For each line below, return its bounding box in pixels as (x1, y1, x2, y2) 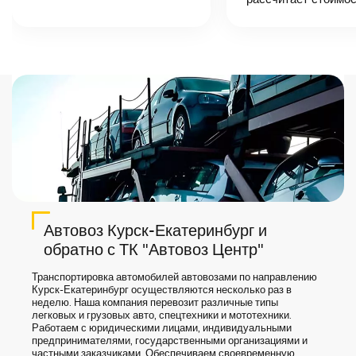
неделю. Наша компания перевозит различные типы (32, 298, 278, 308)
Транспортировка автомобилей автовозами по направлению (32, 273, 317, 283)
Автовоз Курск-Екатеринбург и (44, 223, 267, 239)
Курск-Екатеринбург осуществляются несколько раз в (32, 285, 292, 296)
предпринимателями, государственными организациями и (32, 336, 308, 346)
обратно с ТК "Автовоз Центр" (44, 242, 264, 258)
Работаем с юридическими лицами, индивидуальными (32, 323, 292, 334)
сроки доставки (61, 9, 130, 18)
